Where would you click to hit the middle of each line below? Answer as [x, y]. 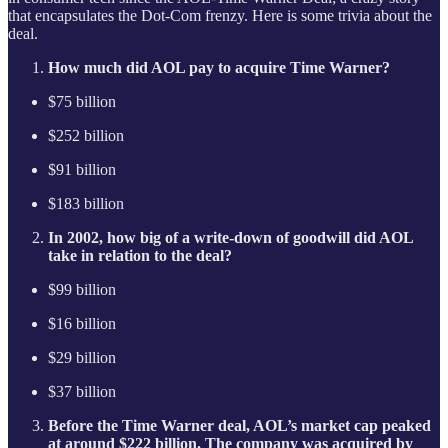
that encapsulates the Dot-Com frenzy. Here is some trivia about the [220, 16]
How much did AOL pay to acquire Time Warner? [219, 68]
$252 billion [86, 136]
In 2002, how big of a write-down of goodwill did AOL [230, 238]
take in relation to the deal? [140, 256]
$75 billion [82, 102]
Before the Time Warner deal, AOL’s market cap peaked [239, 426]
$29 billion [82, 358]
